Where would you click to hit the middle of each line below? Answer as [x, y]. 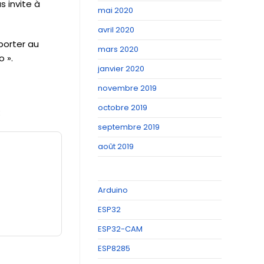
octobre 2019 [123, 108]
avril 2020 [116, 30]
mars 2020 [118, 49]
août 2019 [116, 146]
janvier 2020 [121, 69]
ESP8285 [114, 248]
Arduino [113, 190]
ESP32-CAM [120, 229]
